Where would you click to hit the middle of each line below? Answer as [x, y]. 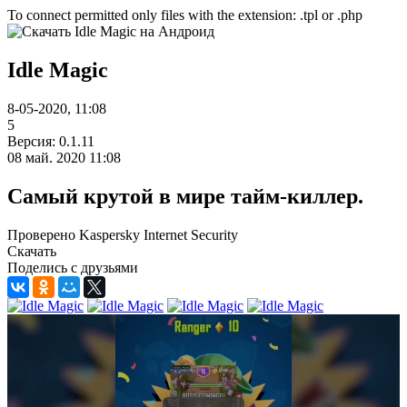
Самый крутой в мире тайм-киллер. [185, 196]
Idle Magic [58, 69]
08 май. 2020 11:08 [64, 157]
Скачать [32, 251]
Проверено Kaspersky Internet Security [123, 234]
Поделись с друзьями [73, 267]
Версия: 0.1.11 [51, 141]
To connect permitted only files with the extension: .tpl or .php [185, 15]
